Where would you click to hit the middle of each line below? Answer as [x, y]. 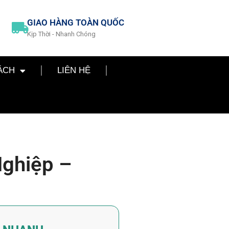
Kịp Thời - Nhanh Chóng [61, 34]
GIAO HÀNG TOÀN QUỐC [75, 22]
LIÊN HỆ [74, 70]
